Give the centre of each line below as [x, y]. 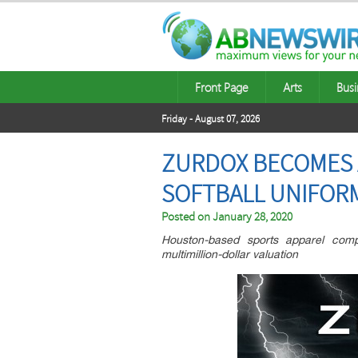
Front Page [222, 87]
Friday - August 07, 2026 [211, 119]
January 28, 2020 [253, 217]
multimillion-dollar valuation [230, 254]
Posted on [187, 217]
